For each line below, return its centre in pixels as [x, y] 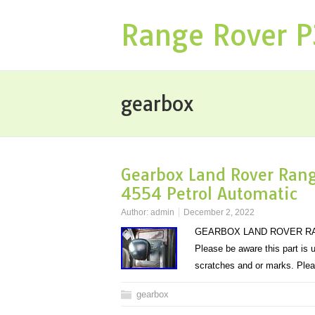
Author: [136, 212]
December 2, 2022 [219, 212]
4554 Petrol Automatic [209, 194]
